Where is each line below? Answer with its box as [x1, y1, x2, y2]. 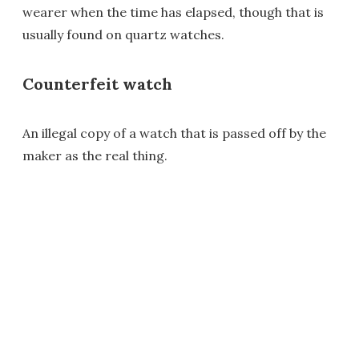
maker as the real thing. [22, 147, 167, 164]
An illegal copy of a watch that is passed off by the [22, 125, 326, 142]
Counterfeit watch [22, 74, 172, 95]
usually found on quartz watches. [22, 26, 224, 43]
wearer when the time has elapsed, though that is [22, 4, 324, 21]
